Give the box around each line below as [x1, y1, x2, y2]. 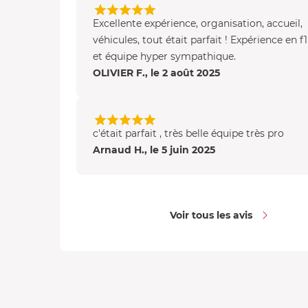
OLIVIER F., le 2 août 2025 [93, 67, 220, 80]
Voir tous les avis [169, 209, 252, 222]
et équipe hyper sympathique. [93, 50, 236, 63]
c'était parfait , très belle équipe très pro [93, 127, 284, 140]
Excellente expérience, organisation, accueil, [93, 17, 302, 30]
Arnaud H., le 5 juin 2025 [93, 144, 215, 157]
